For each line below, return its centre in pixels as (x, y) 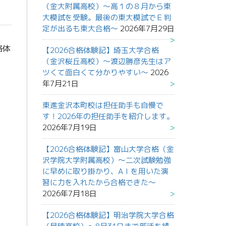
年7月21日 (60, 84)
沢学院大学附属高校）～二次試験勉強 (106, 160)
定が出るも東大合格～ (80, 29)
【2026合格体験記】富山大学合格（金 (108, 149)
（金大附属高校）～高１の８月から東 (106, 7)
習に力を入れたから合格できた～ (99, 183)
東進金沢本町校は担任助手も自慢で (103, 105)
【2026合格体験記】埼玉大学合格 (100, 50)
